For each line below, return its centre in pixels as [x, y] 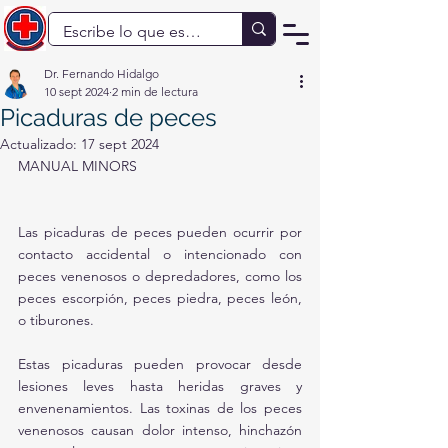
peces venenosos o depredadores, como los [160, 276]
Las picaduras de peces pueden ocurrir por [160, 232]
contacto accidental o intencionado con [160, 254]
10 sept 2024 [76, 91]
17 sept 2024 [120, 144]
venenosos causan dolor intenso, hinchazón [160, 430]
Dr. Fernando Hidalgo [101, 73]
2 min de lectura [155, 91]
